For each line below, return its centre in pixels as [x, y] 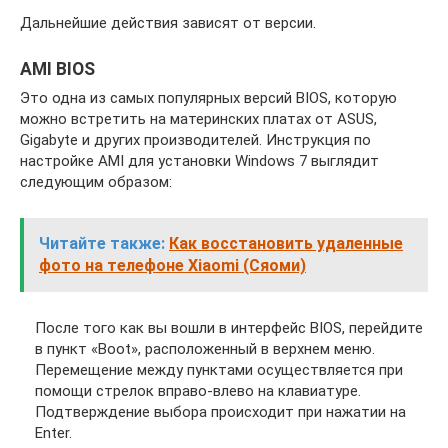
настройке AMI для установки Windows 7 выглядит [199, 161]
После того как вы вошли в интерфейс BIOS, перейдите [229, 327]
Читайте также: [102, 244]
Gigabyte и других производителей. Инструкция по [195, 140]
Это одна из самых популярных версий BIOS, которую [208, 98]
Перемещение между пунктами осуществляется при [219, 369]
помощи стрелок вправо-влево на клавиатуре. [198, 390]
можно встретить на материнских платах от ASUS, [198, 119]
